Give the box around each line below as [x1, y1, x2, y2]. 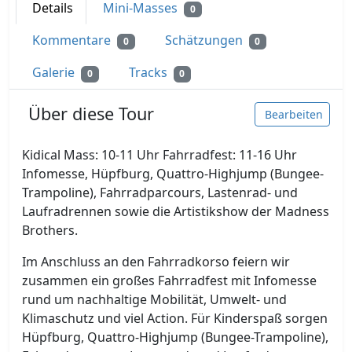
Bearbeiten [265, 106, 323, 122]
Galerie [32, 64, 78, 82]
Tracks [128, 64, 170, 82]
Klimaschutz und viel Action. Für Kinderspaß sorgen [22, 309, 328, 327]
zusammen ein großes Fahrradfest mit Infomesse [22, 271, 317, 289]
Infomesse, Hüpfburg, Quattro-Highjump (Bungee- [22, 164, 324, 182]
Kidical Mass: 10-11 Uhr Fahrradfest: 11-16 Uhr [22, 145, 297, 163]
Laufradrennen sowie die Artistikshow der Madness [22, 202, 329, 220]
